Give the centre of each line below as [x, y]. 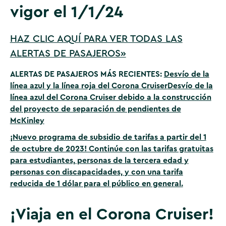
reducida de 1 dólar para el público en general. [96, 183]
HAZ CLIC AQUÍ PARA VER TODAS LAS [96, 39]
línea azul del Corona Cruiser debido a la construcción [110, 98]
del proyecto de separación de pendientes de [95, 109]
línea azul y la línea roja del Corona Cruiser [89, 86]
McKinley [27, 121]
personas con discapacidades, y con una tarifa [96, 172]
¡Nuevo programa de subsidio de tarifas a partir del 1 [108, 137]
